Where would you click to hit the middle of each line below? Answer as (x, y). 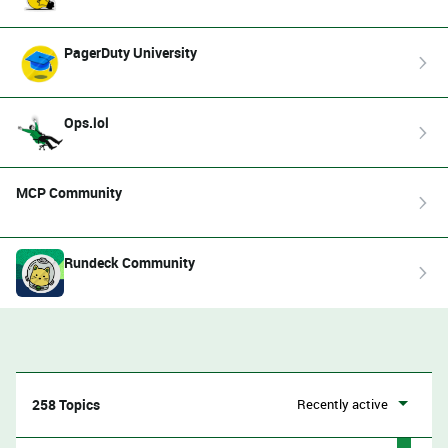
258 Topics (66, 404)
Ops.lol (86, 122)
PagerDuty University (130, 52)
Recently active (342, 404)
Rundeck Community (129, 262)
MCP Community (69, 192)
